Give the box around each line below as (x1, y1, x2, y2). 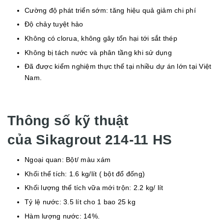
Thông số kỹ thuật (7, 113, 129, 129)
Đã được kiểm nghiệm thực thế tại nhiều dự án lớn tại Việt (25, 62, 212, 71)
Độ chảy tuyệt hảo (25, 20, 83, 28)
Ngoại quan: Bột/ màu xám (25, 156, 110, 164)
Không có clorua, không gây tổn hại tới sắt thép (25, 34, 177, 42)
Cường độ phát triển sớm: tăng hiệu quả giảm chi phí (25, 6, 196, 14)
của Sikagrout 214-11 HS (7, 132, 172, 148)
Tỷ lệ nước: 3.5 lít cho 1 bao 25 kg (25, 197, 136, 206)
